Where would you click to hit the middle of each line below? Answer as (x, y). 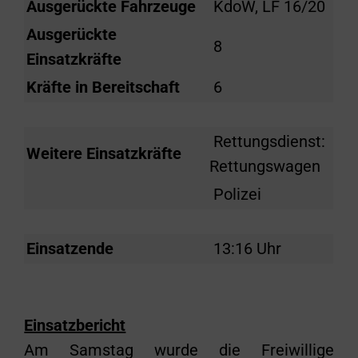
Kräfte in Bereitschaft (103, 87)
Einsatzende (70, 249)
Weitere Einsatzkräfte (104, 153)
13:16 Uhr (246, 249)
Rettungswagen (265, 166)
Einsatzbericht (75, 325)
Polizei (236, 194)
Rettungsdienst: (268, 141)
